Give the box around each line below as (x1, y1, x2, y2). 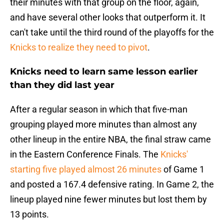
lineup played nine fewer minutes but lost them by (10, 194, 207, 205)
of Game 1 (161, 164, 204, 175)
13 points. (10, 209, 49, 220)
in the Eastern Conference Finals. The (10, 149, 160, 160)
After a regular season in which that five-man (10, 104, 187, 115)
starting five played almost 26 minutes (10, 164, 161, 175)
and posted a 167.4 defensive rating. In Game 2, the (10, 179, 214, 190)
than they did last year (10, 79, 114, 91)
